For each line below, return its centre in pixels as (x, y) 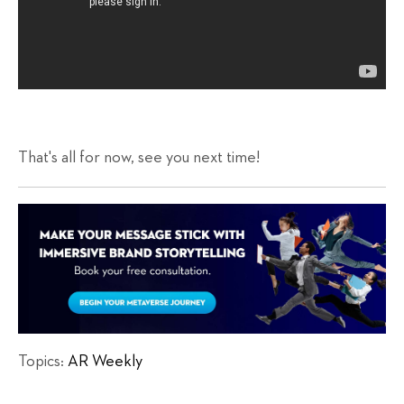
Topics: (43, 361)
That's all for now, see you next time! (139, 157)
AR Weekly (105, 361)
